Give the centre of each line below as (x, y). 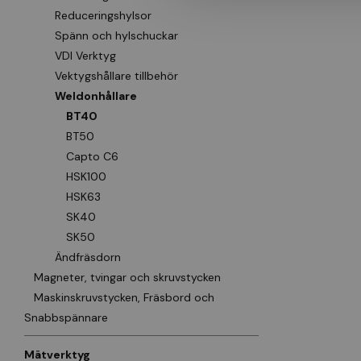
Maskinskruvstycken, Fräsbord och (124, 297)
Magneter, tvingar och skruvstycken (127, 277)
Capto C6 (92, 156)
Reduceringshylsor (103, 15)
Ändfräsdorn (88, 257)
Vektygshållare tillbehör (116, 76)
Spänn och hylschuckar (116, 35)
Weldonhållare (96, 96)
